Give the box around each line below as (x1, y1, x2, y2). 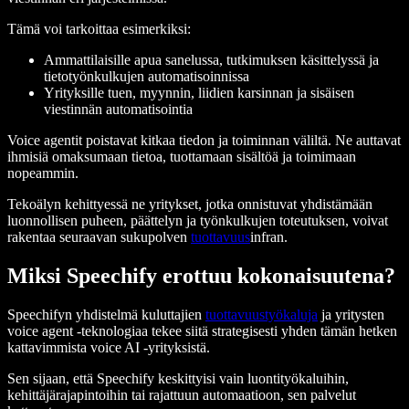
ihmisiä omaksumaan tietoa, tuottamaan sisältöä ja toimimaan (7, 149, 356, 165)
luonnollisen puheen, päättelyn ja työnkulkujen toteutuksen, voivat (7, 213, 388, 229)
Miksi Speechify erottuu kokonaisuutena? (7, 264, 395, 288)
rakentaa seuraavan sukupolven (7, 229, 191, 246)
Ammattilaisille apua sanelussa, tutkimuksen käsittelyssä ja (44, 52, 379, 68)
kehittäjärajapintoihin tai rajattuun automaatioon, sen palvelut (7, 387, 356, 404)
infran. (250, 229, 288, 246)
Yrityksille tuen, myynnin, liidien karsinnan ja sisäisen (44, 85, 354, 101)
